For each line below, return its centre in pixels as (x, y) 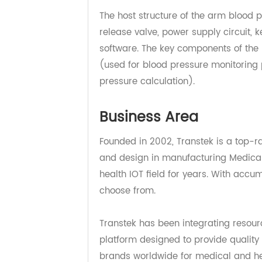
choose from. (134, 229)
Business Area (156, 151)
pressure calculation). (154, 113)
